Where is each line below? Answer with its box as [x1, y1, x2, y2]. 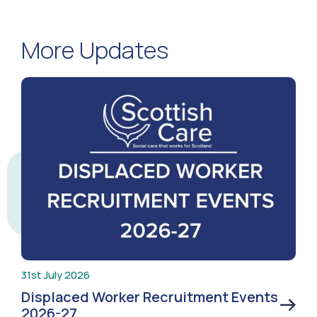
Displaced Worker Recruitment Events [21, 287, 278, 306]
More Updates [21, 33, 168, 66]
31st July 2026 [21, 267, 90, 282]
